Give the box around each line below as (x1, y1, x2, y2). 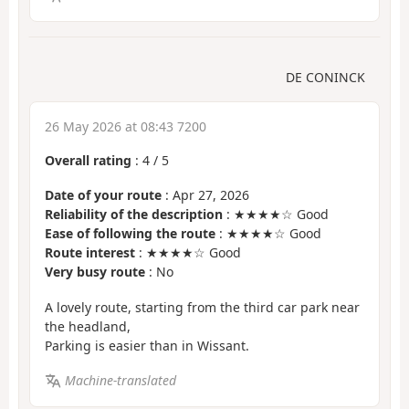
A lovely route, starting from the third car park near (45, 298, 360, 316)
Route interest (45, 244, 135, 262)
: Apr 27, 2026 (162, 186, 249, 204)
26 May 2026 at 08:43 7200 (45, 117, 206, 135)
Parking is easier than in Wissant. (45, 336, 249, 354)
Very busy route (45, 263, 145, 281)
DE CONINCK (286, 68, 365, 86)
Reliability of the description (45, 205, 223, 224)
